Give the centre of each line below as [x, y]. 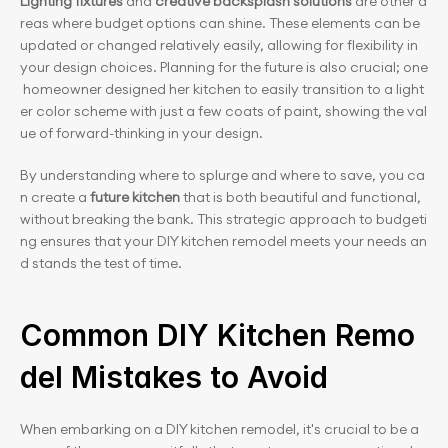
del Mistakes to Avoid [174, 377]
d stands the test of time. [101, 263]
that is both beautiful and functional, [302, 197]
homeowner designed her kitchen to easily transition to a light [222, 89]
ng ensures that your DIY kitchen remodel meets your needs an [223, 241]
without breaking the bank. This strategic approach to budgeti [223, 219]
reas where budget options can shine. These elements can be [221, 23]
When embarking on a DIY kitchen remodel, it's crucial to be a [219, 429]
